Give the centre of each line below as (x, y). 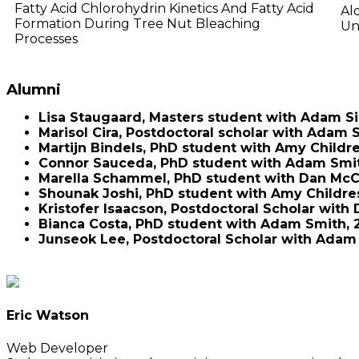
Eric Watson (48, 316)
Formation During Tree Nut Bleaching (137, 24)
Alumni (34, 90)
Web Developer (57, 348)
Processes (46, 39)
